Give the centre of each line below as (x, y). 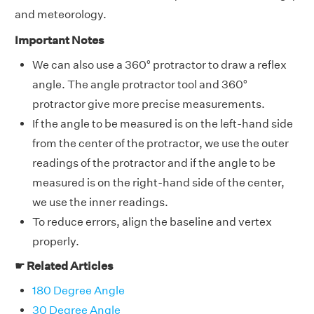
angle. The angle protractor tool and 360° (140, 84)
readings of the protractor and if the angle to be (154, 163)
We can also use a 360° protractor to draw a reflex (159, 64)
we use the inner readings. (100, 202)
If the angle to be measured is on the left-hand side (163, 123)
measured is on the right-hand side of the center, (158, 182)
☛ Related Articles (64, 266)
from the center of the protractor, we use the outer (161, 143)
